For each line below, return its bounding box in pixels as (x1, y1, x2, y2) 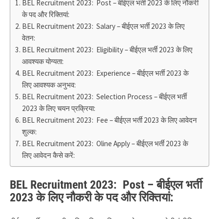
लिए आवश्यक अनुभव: (22, 80, 76, 89)
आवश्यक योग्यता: (22, 56, 64, 66)
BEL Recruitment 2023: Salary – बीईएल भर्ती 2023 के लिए (22, 21, 185, 31)
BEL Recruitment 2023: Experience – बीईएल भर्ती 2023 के (22, 68, 189, 78)
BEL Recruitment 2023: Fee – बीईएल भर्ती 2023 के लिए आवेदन (22, 115, 197, 125)
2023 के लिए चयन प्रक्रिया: (22, 103, 96, 113)
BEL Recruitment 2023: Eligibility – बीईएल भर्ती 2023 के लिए (22, 44, 193, 54)
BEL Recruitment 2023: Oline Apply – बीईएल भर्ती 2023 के (22, 138, 189, 148)
